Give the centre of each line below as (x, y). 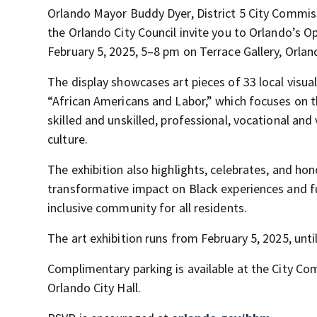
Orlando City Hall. (94, 288)
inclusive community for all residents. (147, 208)
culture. (68, 139)
